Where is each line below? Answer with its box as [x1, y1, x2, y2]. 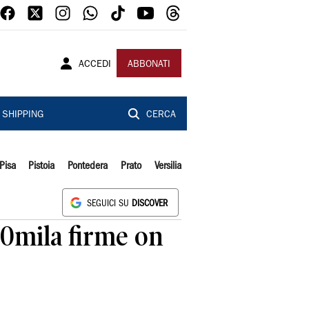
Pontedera [68, 161, 108, 171]
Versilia [154, 161, 181, 171]
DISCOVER [132, 200, 168, 208]
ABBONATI [128, 60, 170, 70]
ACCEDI [79, 60, 111, 70]
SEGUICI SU [87, 200, 132, 208]
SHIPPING [1, 110, 43, 120]
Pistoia [28, 161, 55, 171]
